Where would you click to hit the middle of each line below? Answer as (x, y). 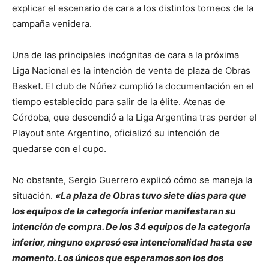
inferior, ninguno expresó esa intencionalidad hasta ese (132, 242)
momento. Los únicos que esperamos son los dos (118, 258)
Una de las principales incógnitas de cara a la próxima (125, 55)
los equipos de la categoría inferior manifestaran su (124, 211)
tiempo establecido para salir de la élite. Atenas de (119, 102)
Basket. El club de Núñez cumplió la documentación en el (133, 86)
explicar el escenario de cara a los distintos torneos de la (133, 8)
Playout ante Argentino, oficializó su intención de (116, 133)
